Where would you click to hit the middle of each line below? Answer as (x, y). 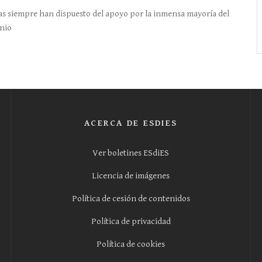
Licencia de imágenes (131, 176)
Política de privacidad (131, 221)
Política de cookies (131, 244)
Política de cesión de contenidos (131, 199)
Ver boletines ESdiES (131, 153)
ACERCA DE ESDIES (131, 123)
